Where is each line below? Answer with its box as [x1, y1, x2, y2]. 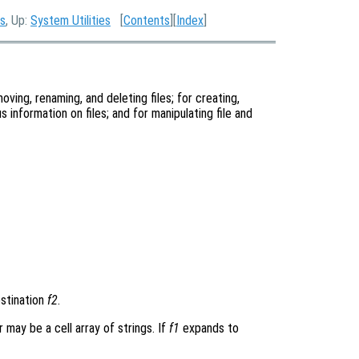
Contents [123, 13, 170, 28]
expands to [179, 321, 239, 337]
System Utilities [30, 13, 111, 28]
